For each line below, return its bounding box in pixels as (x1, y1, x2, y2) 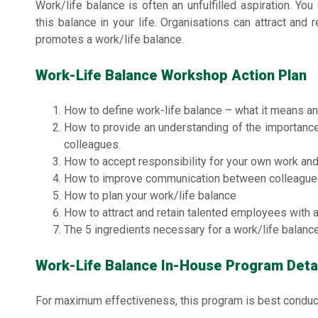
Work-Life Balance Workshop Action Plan (35, 67, 307, 84)
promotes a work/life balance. (35, 33, 184, 47)
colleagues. (64, 138, 121, 152)
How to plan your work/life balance (64, 189, 236, 203)
